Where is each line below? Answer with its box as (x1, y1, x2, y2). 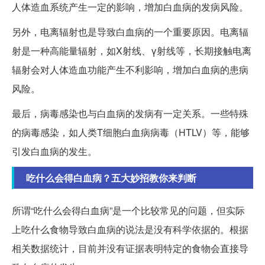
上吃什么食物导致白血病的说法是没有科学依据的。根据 (12, 222, 248, 236)
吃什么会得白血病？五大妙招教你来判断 (26, 170, 196, 185)
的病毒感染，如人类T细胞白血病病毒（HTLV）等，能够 (12, 125, 250, 139)
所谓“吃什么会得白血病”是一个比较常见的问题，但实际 (12, 203, 245, 217)
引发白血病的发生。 (12, 144, 97, 158)
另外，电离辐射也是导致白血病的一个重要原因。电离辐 (12, 24, 248, 38)
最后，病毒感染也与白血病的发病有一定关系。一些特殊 (12, 106, 248, 120)
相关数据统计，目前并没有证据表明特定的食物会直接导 (12, 241, 248, 255)
